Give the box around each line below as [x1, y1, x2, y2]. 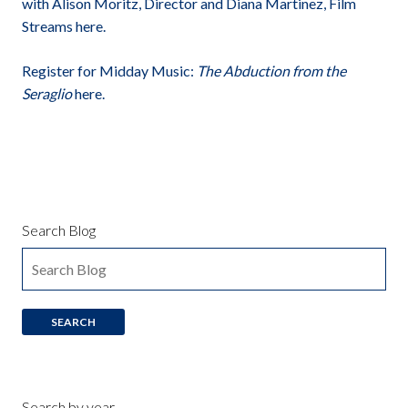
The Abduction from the [197, 62, 346, 80]
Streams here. [22, 17, 106, 36]
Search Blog [22, 221, 96, 240]
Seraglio [22, 85, 72, 103]
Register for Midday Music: [22, 62, 197, 80]
